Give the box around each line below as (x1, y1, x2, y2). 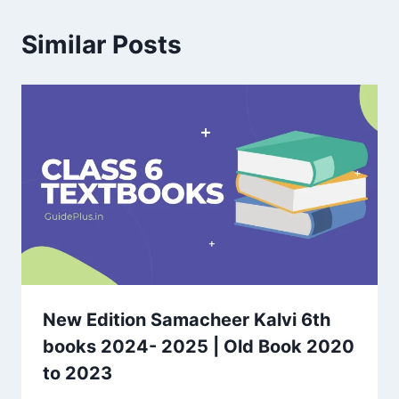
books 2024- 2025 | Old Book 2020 (43, 336, 354, 357)
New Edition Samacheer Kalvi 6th (43, 309, 330, 330)
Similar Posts (21, 28, 182, 60)
